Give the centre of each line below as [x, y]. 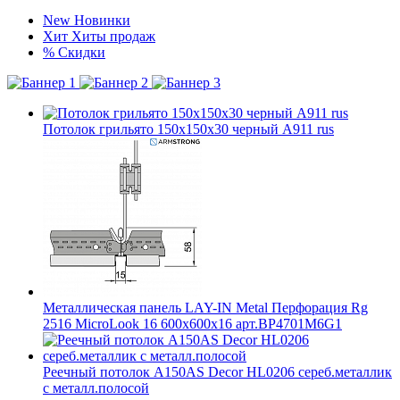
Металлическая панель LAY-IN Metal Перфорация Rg [205, 308]
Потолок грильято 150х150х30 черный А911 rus [188, 129]
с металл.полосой [96, 388]
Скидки [82, 52]
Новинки [102, 20]
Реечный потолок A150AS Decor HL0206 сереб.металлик [217, 372]
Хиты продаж [113, 36]
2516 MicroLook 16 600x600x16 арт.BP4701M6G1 [192, 324]
